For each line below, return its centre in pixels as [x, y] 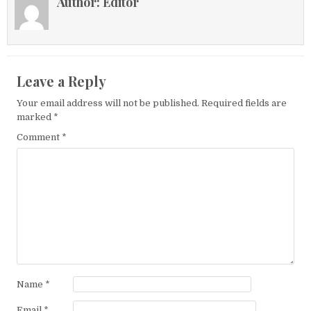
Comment [39, 137]
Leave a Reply [61, 81]
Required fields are [244, 103]
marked [35, 117]
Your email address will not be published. [108, 103]
